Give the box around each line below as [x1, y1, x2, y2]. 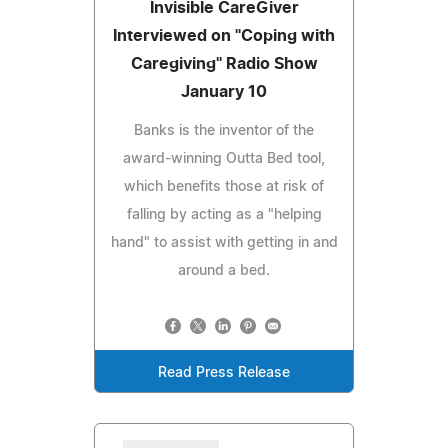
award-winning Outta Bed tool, [123, 151, 325, 166]
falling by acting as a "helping [126, 207, 322, 222]
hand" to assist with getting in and [110, 235, 338, 250]
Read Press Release [158, 365, 290, 380]
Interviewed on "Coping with [113, 27, 335, 44]
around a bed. [178, 263, 270, 278]
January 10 [181, 83, 267, 100]
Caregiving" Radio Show [130, 55, 318, 72]
